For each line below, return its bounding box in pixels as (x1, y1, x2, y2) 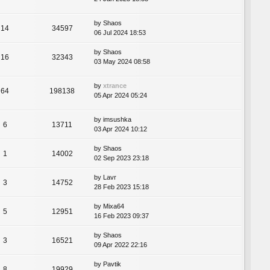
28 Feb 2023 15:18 (94, 183, 149, 191)
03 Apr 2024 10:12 (94, 125, 147, 133)
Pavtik (103, 260, 121, 268)
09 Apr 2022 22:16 (94, 241, 147, 249)
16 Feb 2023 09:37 (94, 212, 149, 220)
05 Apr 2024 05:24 (94, 92, 147, 99)
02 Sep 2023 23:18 (94, 154, 149, 162)
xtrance (103, 82, 127, 90)
